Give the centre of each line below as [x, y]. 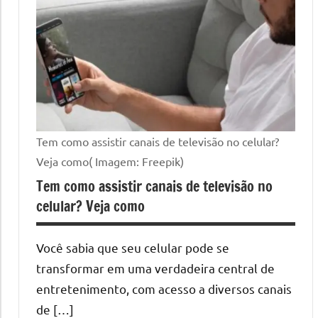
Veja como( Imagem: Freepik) [110, 161]
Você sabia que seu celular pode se [133, 247]
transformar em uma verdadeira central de [155, 268]
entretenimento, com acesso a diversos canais [164, 288]
